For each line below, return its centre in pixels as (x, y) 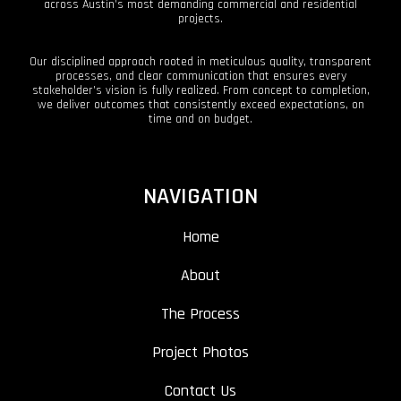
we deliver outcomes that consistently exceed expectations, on (200, 104)
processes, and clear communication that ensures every (200, 76)
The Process (200, 313)
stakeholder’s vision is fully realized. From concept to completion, (200, 90)
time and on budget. (200, 119)
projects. (200, 18)
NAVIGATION (200, 196)
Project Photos (200, 352)
